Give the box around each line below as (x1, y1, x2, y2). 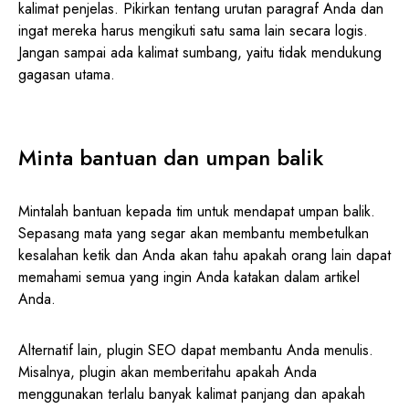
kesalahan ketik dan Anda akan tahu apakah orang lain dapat (18, 244, 391, 266)
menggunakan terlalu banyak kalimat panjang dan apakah (18, 383, 365, 404)
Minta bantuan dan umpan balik (18, 141, 323, 173)
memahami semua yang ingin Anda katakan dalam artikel (18, 266, 360, 288)
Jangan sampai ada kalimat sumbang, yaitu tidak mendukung (18, 41, 382, 63)
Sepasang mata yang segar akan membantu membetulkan (18, 222, 369, 244)
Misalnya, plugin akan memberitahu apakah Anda (18, 361, 317, 383)
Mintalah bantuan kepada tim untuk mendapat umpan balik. (18, 200, 375, 222)
